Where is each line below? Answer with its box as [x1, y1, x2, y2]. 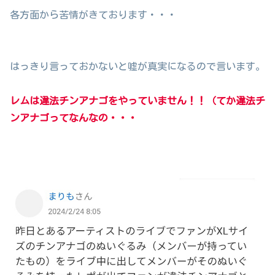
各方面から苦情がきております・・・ [10, 10, 177, 20]
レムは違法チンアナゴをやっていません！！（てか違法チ [10, 96, 265, 106]
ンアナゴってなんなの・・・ [10, 113, 137, 123]
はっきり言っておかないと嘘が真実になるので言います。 [10, 61, 265, 72]
